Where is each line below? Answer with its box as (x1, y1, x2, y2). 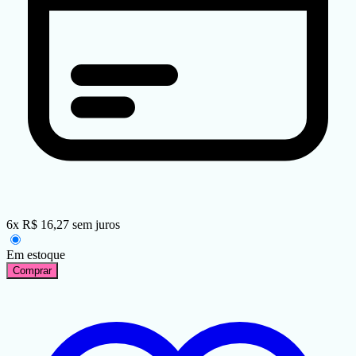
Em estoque (6, 248, 65, 262)
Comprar (13, 265, 52, 277)
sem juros (72, 218, 120, 232)
